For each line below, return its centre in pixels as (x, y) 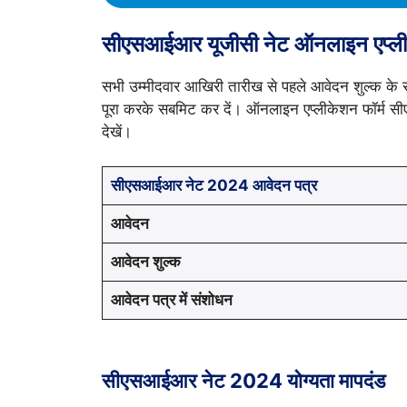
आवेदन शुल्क (145, 262)
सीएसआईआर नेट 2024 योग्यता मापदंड (243, 381)
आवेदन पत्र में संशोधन (171, 300)
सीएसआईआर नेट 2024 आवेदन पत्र (213, 186)
